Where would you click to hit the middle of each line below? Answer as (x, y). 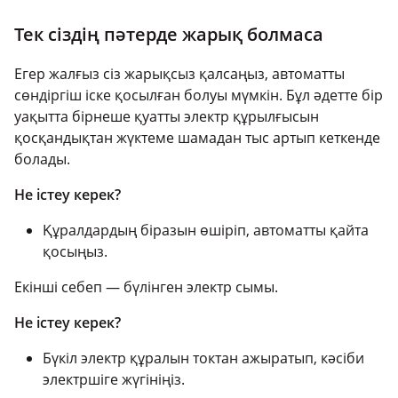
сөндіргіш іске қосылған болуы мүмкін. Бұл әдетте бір (199, 96)
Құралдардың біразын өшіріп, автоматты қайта (206, 231)
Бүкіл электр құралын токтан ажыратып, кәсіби (203, 358)
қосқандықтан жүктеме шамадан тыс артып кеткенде (197, 138)
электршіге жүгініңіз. (114, 380)
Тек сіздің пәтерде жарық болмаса (169, 35)
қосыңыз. (75, 252)
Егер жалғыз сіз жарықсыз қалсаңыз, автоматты (179, 74)
